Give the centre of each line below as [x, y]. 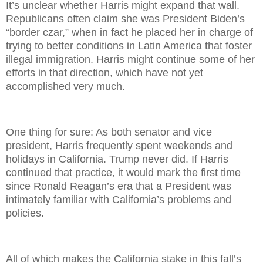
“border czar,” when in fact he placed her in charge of [129, 33]
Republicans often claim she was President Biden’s [125, 19]
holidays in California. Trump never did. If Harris [117, 159]
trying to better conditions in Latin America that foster [129, 46]
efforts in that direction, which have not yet [104, 73]
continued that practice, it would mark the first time [123, 172]
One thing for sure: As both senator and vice [109, 132]
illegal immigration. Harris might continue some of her [130, 60]
